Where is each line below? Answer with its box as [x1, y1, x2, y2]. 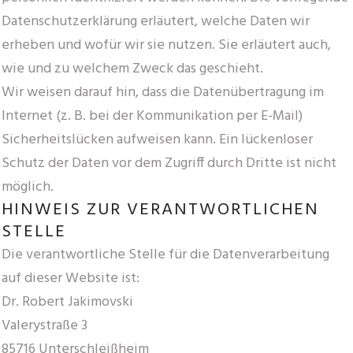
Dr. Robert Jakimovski [2, 290, 133, 314]
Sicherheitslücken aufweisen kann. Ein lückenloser [2, 128, 313, 151]
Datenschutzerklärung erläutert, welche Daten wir [2, 9, 310, 33]
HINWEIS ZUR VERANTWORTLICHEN [2, 195, 319, 224]
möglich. [2, 175, 54, 199]
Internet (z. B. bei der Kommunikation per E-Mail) [2, 104, 303, 128]
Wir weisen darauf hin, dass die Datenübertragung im [2, 80, 324, 104]
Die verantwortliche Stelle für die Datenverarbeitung [2, 243, 329, 266]
